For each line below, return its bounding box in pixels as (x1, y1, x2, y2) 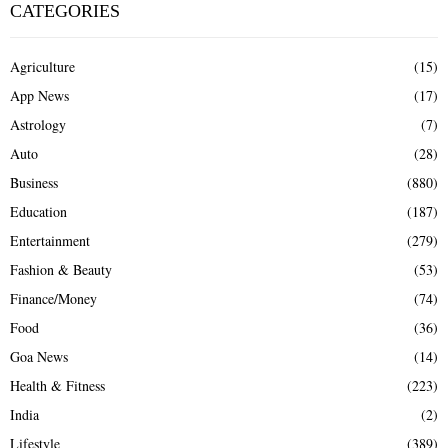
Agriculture (10, 56, 75, 76)
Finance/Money (10, 288, 97, 308)
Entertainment (10, 230, 90, 250)
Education (10, 201, 67, 221)
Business (10, 172, 58, 192)
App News (10, 85, 69, 105)
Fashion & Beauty (10, 259, 112, 279)
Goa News (10, 346, 68, 366)
